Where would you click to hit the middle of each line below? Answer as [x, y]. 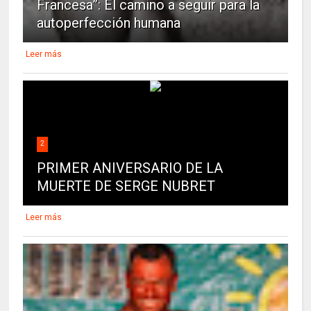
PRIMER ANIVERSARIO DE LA [130, 168]
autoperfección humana [109, 23]
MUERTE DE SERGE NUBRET [126, 186]
